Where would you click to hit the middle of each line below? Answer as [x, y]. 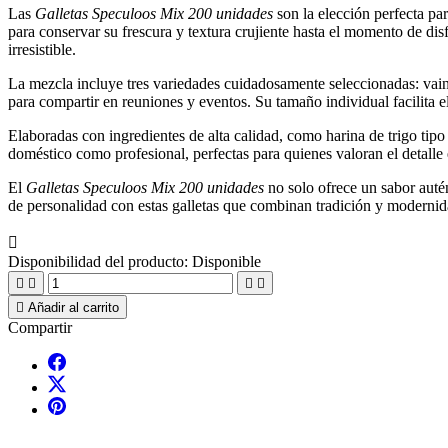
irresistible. [42, 49]
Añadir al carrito [73, 307]
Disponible [226, 261]
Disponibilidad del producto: [98, 261]
